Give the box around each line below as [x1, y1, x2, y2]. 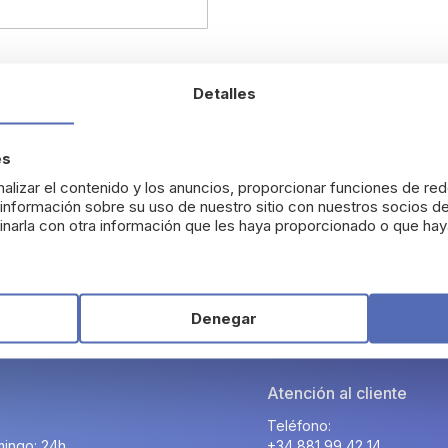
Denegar [191, 308, 257, 327]
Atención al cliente [267, 383, 408, 403]
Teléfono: [267, 417, 332, 434]
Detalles [192, 83, 256, 103]
